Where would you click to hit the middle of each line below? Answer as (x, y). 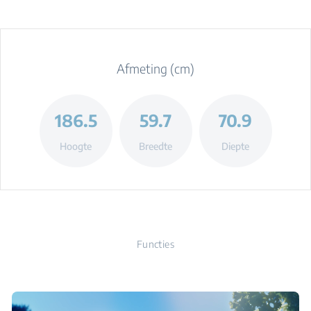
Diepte (235, 146)
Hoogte (76, 146)
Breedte (155, 146)
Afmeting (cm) (155, 68)
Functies (155, 244)
